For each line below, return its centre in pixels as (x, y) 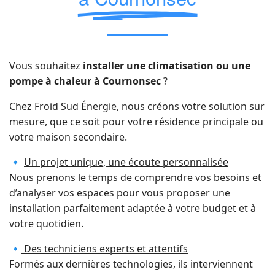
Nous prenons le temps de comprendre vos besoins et (135, 177)
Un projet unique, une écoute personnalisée (126, 162)
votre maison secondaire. (68, 137)
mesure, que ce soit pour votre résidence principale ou (136, 121)
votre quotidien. (46, 223)
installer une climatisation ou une (167, 65)
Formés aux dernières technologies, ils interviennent (131, 264)
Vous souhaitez (46, 65)
